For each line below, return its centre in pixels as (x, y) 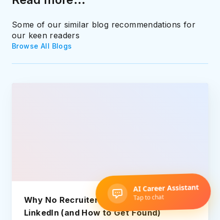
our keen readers (46, 35)
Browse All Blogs (42, 46)
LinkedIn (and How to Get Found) (92, 212)
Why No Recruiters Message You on (100, 200)
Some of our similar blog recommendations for (104, 24)
